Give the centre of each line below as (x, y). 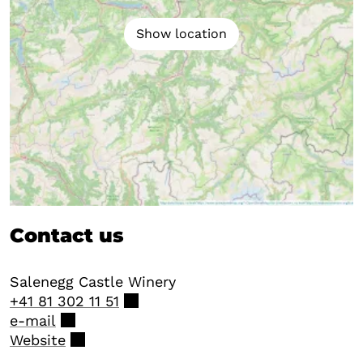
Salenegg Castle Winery (93, 281)
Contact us (67, 235)
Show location (181, 33)
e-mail (33, 320)
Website (38, 340)
